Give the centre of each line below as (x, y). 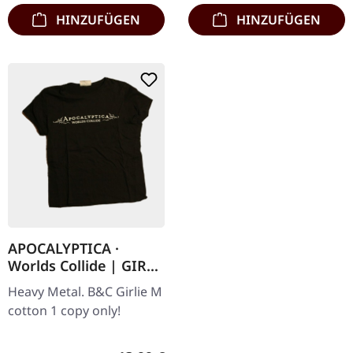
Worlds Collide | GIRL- (84, 266)
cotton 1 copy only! (64, 311)
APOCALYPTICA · (63, 249)
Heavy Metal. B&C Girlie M (85, 292)
